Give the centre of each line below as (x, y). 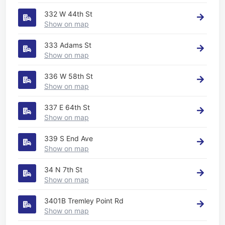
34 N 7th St (63, 169)
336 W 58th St (69, 76)
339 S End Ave (69, 138)
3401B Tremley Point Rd (84, 200)
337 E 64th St (67, 107)
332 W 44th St (68, 14)
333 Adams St (68, 45)
